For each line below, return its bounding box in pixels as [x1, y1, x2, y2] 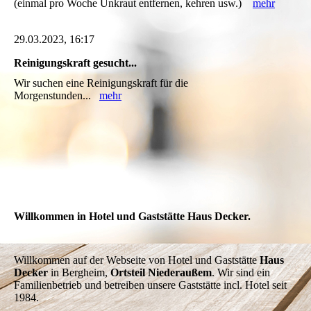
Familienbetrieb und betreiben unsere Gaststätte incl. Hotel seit [14, 279, 287, 292]
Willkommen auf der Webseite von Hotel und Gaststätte [14, 254, 260, 267]
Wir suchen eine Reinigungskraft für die [14, 76, 188, 89]
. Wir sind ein [212, 267, 270, 279]
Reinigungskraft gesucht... [14, 56, 137, 69]
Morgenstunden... [14, 89, 99, 101]
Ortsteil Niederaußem [110, 267, 212, 279]
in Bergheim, [48, 267, 110, 279]
